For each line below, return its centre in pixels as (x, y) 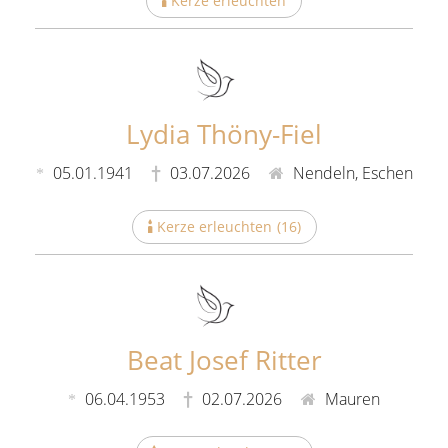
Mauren (350, 399)
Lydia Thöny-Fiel (224, 134)
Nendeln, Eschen (350, 173)
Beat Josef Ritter (224, 360)
